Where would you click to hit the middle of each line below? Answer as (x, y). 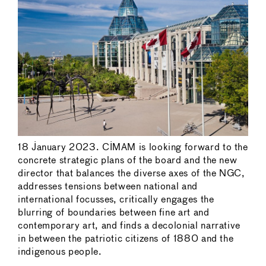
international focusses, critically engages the (116, 199)
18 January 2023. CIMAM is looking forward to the (133, 147)
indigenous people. (60, 252)
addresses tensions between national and (108, 186)
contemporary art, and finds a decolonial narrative (129, 226)
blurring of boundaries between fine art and (114, 213)
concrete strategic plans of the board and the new (128, 160)
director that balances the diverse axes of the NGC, (132, 173)
